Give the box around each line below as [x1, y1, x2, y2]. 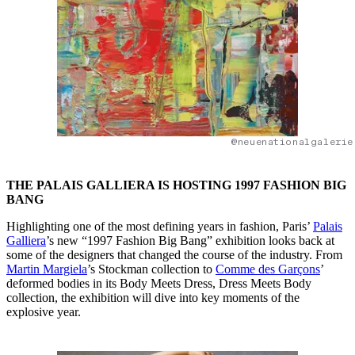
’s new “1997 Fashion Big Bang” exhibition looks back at [46, 233, 334, 247]
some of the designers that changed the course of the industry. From [6, 247, 342, 261]
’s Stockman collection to [87, 261, 216, 276]
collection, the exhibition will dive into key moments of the [6, 290, 300, 304]
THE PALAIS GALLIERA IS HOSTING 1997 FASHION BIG [6, 177, 346, 192]
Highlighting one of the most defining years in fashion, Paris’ [6, 219, 313, 233]
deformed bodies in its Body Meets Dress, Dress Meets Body [6, 276, 311, 290]
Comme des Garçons [216, 261, 320, 276]
